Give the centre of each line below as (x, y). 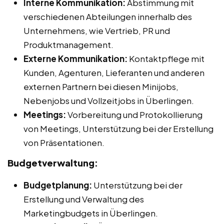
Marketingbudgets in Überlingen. (91, 213)
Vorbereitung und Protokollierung (134, 114)
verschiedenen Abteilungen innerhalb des (108, 16)
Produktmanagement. (68, 44)
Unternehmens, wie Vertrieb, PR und (97, 30)
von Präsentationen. (64, 142)
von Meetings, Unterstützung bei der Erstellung (118, 128)
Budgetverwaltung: (53, 162)
